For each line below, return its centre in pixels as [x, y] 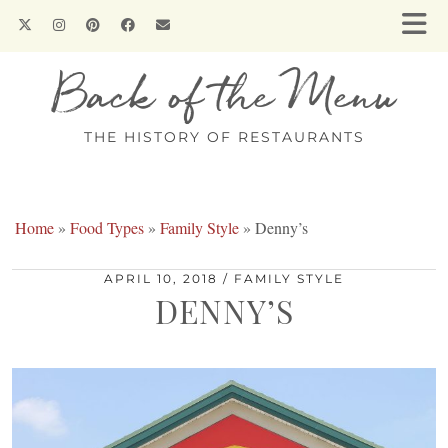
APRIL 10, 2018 [161, 278]
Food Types [107, 227]
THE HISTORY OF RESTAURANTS [224, 137]
